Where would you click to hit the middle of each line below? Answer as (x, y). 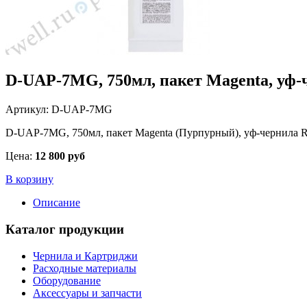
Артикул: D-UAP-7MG (59, 110)
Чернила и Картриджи (85, 256)
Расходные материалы (85, 268)
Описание (57, 203)
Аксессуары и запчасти (87, 293)
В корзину (29, 180)
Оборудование (67, 280)
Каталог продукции (65, 229)
